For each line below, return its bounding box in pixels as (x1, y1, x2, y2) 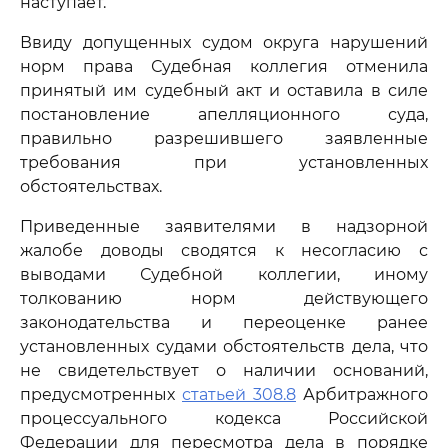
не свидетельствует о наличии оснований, (20, 361, 428, 380)
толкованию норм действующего (20, 289, 428, 308)
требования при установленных (20, 153, 428, 172)
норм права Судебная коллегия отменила (20, 57, 428, 76)
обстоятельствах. (20, 177, 162, 196)
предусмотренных (20, 385, 182, 404)
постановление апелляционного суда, (20, 105, 428, 124)
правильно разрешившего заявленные (20, 129, 428, 148)
